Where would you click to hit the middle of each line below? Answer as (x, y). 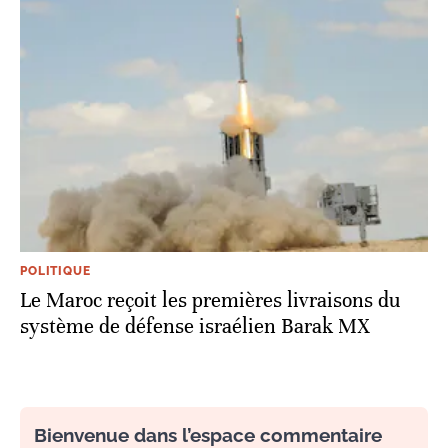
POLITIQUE (55, 270)
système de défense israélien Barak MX (194, 326)
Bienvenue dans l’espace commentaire (208, 434)
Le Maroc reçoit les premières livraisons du (210, 300)
